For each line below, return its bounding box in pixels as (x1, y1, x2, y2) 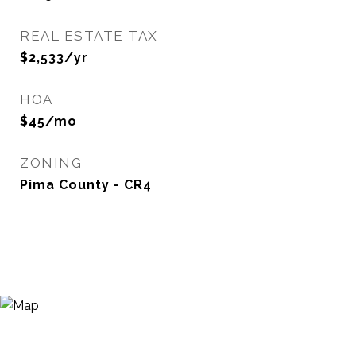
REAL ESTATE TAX (20, 28, 158, 44)
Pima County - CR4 (20, 177, 152, 192)
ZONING (20, 155, 82, 171)
